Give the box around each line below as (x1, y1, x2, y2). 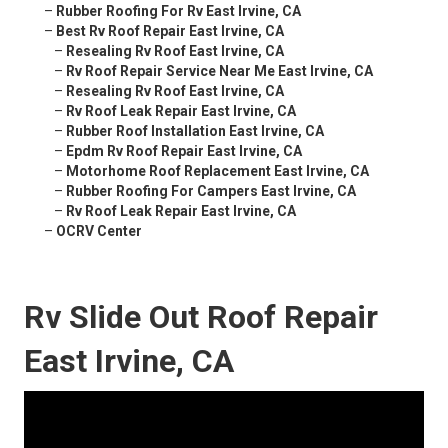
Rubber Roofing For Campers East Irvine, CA (66, 183, 356, 200)
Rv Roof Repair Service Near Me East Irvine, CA (66, 63, 373, 80)
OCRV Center (56, 223, 142, 240)
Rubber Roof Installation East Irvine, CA (66, 123, 324, 140)
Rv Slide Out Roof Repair (24, 298, 378, 337)
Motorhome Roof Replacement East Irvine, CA (66, 163, 369, 180)
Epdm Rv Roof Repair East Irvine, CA (66, 143, 302, 160)
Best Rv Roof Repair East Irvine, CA (56, 23, 284, 40)
